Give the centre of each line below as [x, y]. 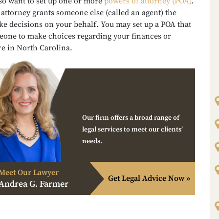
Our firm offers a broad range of [131, 118]
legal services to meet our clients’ [132, 129]
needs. [92, 141]
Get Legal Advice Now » [149, 178]
